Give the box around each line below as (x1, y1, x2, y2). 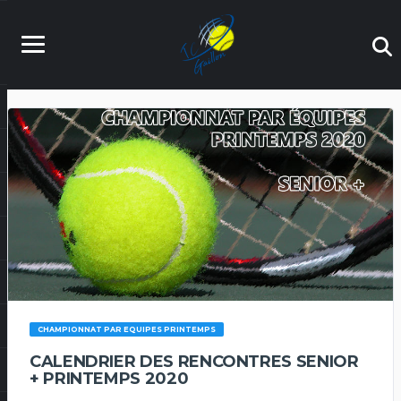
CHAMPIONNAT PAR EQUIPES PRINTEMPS (37, 325, 216, 334)
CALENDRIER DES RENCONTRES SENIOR (30, 352, 359, 371)
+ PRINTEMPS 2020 (30, 369, 189, 388)
